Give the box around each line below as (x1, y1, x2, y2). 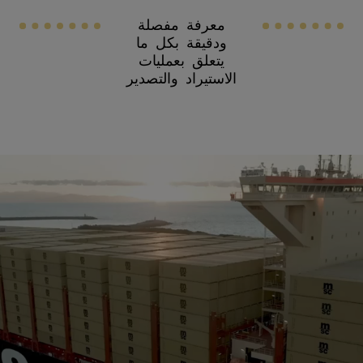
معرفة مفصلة (138, 16, 225, 32)
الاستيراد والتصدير (126, 70, 237, 85)
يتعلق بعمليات (139, 52, 224, 67)
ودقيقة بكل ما (136, 34, 227, 49)
